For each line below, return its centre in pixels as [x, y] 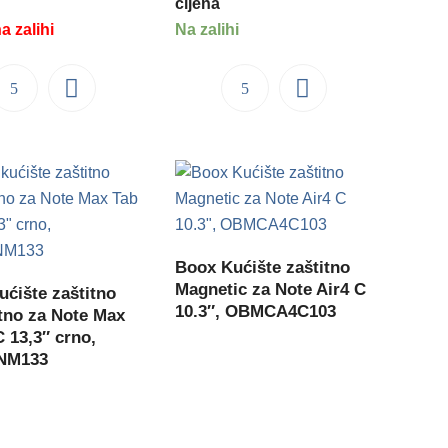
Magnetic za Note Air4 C [271, 290]
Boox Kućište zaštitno [263, 268]
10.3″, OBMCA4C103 [256, 312]
